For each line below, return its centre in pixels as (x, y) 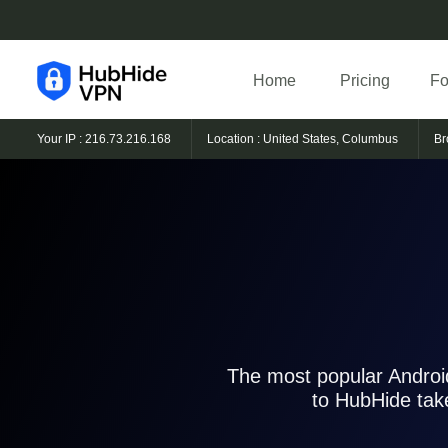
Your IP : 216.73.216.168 (104, 139)
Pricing (364, 81)
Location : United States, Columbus (302, 139)
